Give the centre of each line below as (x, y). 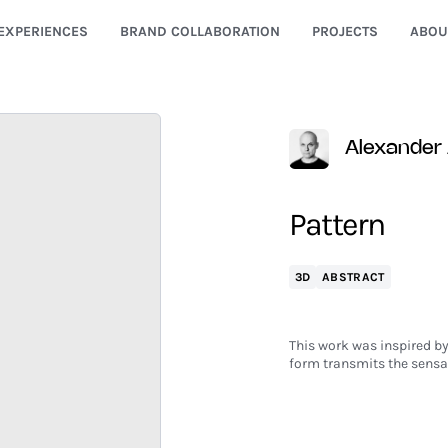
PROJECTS (344, 31)
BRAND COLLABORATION (199, 31)
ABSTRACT (353, 277)
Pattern (336, 224)
